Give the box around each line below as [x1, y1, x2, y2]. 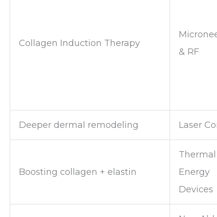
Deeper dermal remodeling [19, 119, 139, 130]
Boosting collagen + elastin [19, 166, 137, 177]
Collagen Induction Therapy [19, 37, 140, 48]
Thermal [179, 149, 216, 160]
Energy [179, 166, 210, 177]
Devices [179, 184, 213, 195]
